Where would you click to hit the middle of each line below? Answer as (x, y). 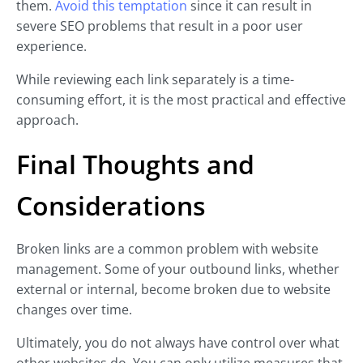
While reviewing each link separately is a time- (155, 80)
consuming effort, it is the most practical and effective (181, 100)
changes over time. (74, 310)
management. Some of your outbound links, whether (178, 269)
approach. (47, 120)
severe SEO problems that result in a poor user (160, 26)
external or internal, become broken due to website (173, 290)
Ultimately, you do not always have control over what (178, 343)
